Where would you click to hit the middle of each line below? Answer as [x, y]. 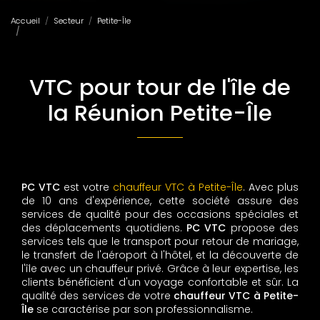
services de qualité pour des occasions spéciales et [160, 214]
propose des [262, 227]
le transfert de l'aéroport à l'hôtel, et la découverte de [160, 255]
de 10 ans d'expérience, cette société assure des [160, 200]
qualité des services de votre [96, 295]
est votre [88, 187]
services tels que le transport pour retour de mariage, [160, 241]
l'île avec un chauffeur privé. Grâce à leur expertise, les [160, 268]
